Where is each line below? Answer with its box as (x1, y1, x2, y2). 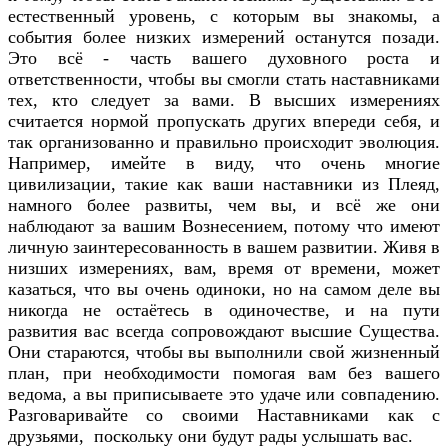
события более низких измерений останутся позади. (8, 27, 440, 48)
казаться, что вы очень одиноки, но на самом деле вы (8, 279, 440, 300)
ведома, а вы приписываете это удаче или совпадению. (8, 384, 440, 405)
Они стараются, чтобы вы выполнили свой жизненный (8, 342, 440, 363)
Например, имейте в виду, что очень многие (8, 153, 440, 174)
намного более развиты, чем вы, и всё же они (8, 195, 440, 216)
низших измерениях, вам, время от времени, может (8, 258, 440, 279)
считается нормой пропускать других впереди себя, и (8, 111, 440, 132)
